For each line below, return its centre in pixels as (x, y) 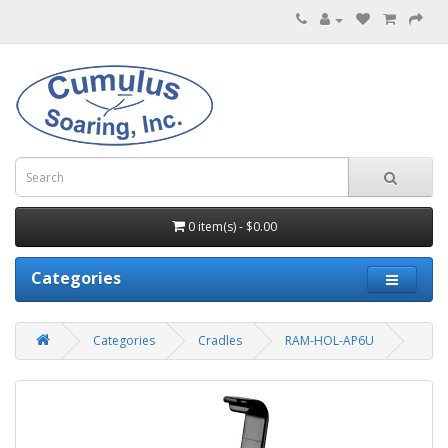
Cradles (220, 340)
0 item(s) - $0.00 (232, 226)
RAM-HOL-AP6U (329, 340)
